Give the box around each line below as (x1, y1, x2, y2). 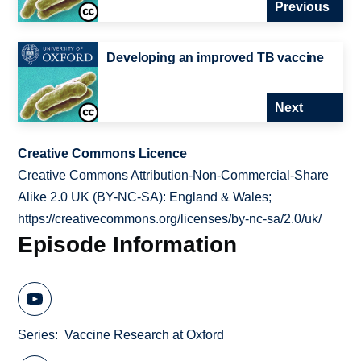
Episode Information (18, 231, 238, 258)
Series (18, 327, 56, 342)
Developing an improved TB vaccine (106, 51, 325, 65)
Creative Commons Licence (18, 147, 188, 161)
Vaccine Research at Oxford (64, 327, 225, 342)
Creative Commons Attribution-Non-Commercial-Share (18, 168, 330, 183)
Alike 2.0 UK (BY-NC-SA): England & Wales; (18, 190, 272, 205)
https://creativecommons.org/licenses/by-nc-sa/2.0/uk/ (18, 212, 322, 226)
